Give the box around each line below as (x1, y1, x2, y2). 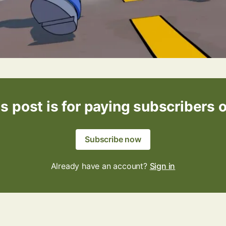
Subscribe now (85, 134, 141, 144)
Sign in (149, 161, 176, 171)
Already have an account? (50, 161, 150, 171)
